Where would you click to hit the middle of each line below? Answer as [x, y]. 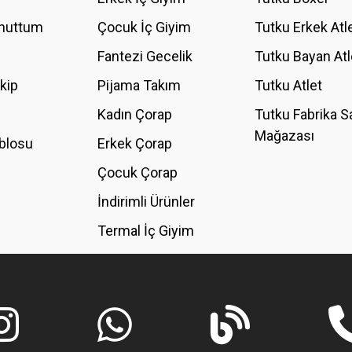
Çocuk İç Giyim [144, 27]
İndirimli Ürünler [146, 202]
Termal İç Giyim [146, 231]
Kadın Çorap [135, 114]
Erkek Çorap [135, 143]
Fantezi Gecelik [145, 56]
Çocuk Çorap [137, 172]
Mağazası [284, 136]
